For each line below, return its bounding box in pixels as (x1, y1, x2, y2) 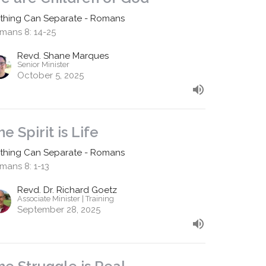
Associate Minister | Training (17, 194, 115, 204)
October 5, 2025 (17, 70, 84, 81)
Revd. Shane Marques (17, 50, 109, 62)
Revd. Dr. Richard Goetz (17, 185, 118, 196)
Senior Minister (17, 60, 70, 69)
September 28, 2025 (17, 204, 101, 216)
